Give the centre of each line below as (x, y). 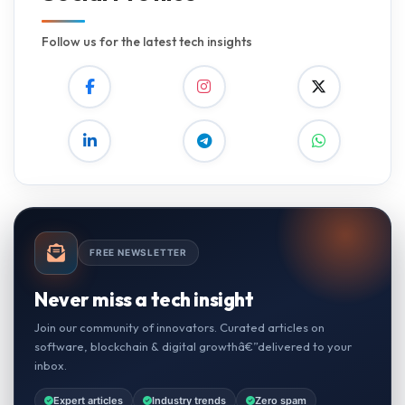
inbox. (51, 365)
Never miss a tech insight (144, 299)
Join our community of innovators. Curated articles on (179, 327)
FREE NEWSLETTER (138, 253)
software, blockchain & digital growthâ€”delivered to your (193, 346)
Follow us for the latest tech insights (147, 41)
